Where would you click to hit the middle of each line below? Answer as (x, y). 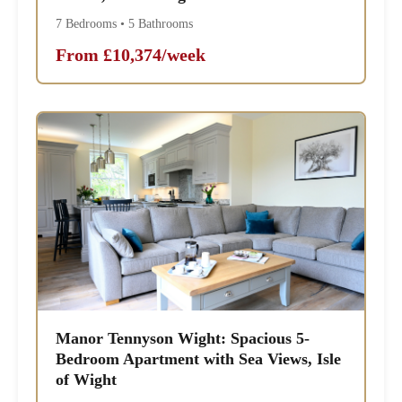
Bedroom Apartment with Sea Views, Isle (199, 359)
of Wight (87, 380)
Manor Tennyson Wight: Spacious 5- (183, 339)
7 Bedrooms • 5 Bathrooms (125, 24)
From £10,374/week (131, 55)
